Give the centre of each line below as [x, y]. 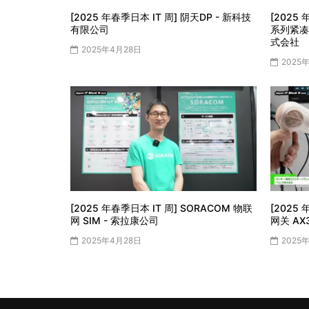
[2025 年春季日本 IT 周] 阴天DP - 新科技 [161, 17]
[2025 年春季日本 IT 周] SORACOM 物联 [161, 208]
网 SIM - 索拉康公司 [114, 221]
